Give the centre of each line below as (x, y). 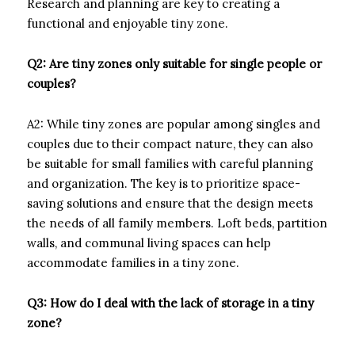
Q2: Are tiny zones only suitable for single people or (174, 63)
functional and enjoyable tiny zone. (128, 23)
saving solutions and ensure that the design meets (170, 203)
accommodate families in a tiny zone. (133, 262)
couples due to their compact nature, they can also (170, 143)
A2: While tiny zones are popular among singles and (174, 124)
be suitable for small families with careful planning (170, 163)
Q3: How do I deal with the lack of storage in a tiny (170, 303)
